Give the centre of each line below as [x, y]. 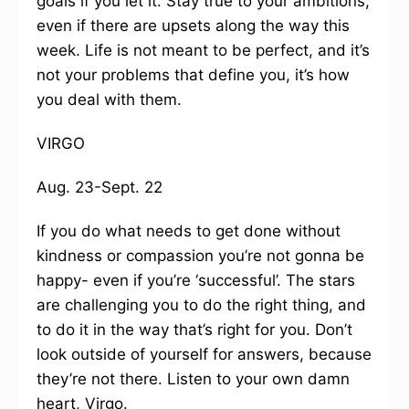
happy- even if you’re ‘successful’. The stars [196, 280]
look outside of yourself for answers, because [204, 354]
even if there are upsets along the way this [193, 26]
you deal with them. [109, 100]
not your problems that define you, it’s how [193, 75]
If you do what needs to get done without [189, 231]
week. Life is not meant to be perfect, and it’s [203, 50]
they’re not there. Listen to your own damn [193, 379]
